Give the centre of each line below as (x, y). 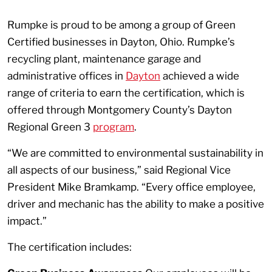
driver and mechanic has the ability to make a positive (136, 204)
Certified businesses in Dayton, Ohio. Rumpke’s (121, 42)
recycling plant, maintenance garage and (104, 59)
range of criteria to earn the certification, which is (126, 93)
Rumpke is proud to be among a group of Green (121, 25)
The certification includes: (70, 247)
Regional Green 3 (50, 127)
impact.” (27, 221)
